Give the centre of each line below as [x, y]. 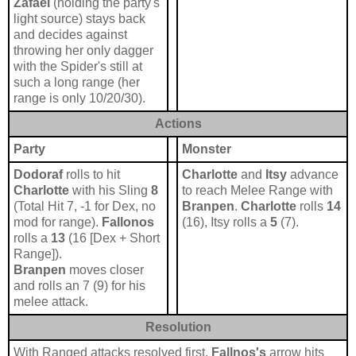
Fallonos [128, 222]
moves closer [105, 270]
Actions [178, 124]
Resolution [178, 327]
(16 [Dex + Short [114, 238]
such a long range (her [77, 83]
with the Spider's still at [78, 67]
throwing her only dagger [83, 51]
